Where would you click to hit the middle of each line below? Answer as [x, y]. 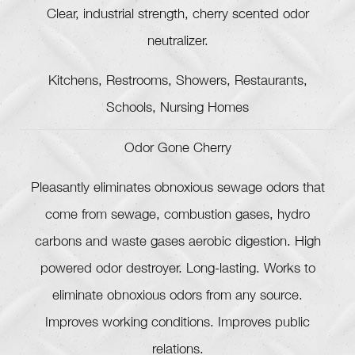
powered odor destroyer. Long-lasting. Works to [177, 270]
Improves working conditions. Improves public [177, 324]
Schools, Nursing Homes [177, 109]
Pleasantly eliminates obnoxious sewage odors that [177, 189]
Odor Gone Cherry [177, 150]
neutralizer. [177, 43]
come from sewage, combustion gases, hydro [177, 216]
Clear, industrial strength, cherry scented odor [177, 16]
